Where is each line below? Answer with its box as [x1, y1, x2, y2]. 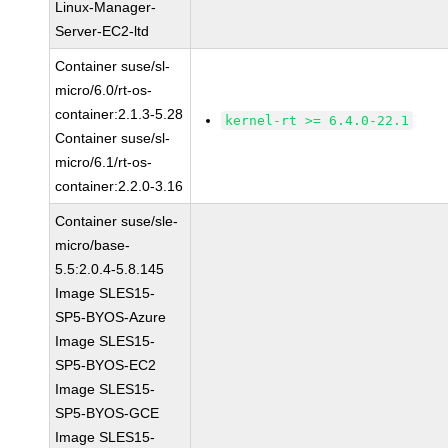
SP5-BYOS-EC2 [55, 357, 157, 373]
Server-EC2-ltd [55, 23, 150, 39]
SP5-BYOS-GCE [55, 405, 160, 421]
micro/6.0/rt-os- [55, 82, 153, 98]
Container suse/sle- [55, 213, 179, 229]
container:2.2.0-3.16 [55, 178, 184, 194]
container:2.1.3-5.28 [55, 106, 184, 122]
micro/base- [55, 237, 131, 253]
